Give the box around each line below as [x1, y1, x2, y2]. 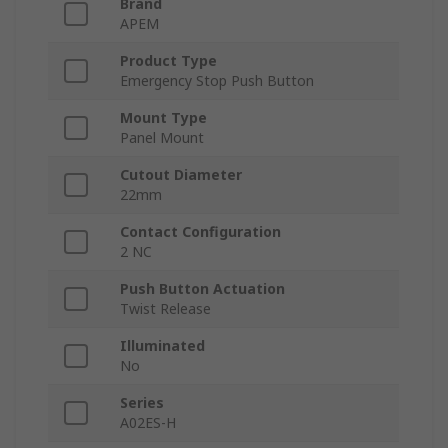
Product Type [120, 51, 217, 71]
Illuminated [120, 336, 205, 356]
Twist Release [120, 299, 211, 319]
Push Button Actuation [120, 279, 285, 299]
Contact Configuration [120, 222, 281, 242]
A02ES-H [120, 413, 176, 433]
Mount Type [120, 108, 207, 128]
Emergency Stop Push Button [120, 71, 314, 91]
